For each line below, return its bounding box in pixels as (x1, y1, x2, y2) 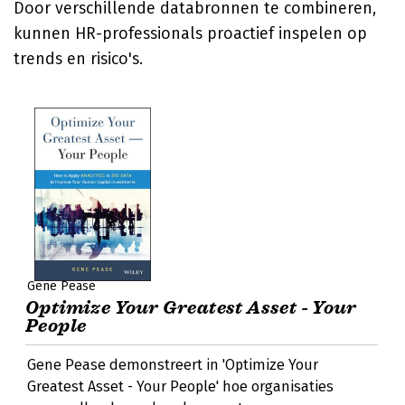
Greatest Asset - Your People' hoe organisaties (27, 378, 334, 395)
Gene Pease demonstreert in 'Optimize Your (27, 356, 318, 373)
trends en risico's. (14, 49, 143, 69)
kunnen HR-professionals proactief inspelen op (14, 24, 367, 43)
